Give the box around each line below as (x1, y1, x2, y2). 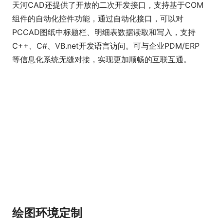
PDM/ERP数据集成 (12, 32, 113, 46)
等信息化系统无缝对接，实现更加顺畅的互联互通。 (12, 113, 191, 123)
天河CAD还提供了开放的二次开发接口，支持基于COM (12, 58, 203, 69)
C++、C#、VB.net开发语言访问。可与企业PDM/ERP (12, 99, 200, 109)
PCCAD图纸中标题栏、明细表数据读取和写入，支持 (12, 86, 196, 96)
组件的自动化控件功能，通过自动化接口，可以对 (12, 72, 183, 82)
